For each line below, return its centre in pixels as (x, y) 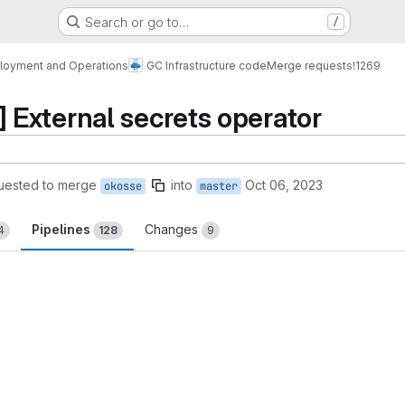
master (219, 186)
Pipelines (62, 229)
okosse (123, 186)
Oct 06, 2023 (284, 185)
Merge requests (310, 65)
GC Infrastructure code (207, 65)
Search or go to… (137, 22)
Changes (173, 229)
